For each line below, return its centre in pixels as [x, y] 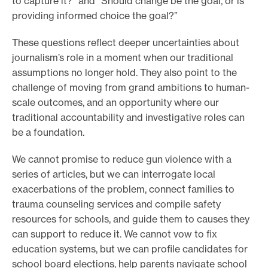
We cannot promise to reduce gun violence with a [122, 159]
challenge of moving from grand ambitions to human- [131, 87]
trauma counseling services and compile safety [116, 204]
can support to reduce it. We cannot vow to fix [115, 234]
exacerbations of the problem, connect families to [123, 189]
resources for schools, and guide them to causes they [131, 219]
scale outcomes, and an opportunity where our [115, 102]
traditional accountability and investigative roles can [128, 117]
